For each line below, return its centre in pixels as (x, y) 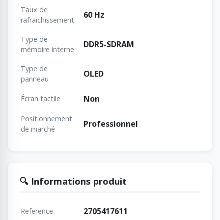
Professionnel (111, 124)
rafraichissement (47, 20)
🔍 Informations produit (73, 181)
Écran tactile (41, 98)
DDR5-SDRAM (109, 44)
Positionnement (46, 118)
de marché (38, 129)
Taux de (34, 9)
